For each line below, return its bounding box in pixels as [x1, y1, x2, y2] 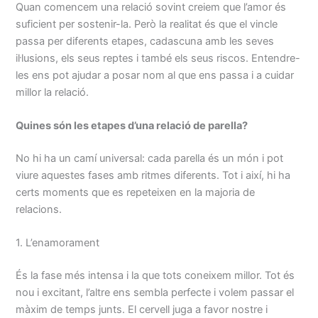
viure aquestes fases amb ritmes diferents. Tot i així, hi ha [16, 169, 291, 182]
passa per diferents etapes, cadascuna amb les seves [16, 34, 275, 48]
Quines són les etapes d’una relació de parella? [16, 119, 248, 133]
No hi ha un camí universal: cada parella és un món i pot [16, 152, 284, 165]
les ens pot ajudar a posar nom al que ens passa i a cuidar [16, 68, 295, 82]
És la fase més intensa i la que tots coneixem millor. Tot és [16, 269, 295, 283]
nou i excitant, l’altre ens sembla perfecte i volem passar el [16, 286, 295, 300]
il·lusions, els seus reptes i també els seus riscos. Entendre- [16, 51, 301, 65]
